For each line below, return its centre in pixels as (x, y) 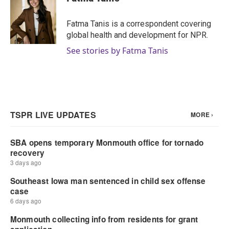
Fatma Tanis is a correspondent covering (139, 24)
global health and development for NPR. (137, 35)
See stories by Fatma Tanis (117, 51)
